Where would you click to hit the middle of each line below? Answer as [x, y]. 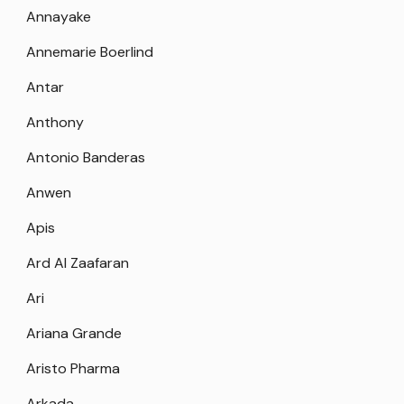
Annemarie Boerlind [90, 51]
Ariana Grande [74, 333]
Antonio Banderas [86, 157]
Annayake [59, 16]
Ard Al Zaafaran [78, 262]
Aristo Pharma [73, 368]
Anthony [55, 122]
